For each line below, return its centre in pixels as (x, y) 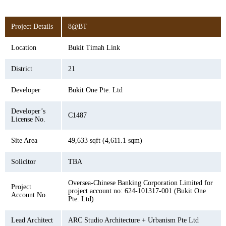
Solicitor (23, 162)
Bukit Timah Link (94, 48)
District (22, 69)
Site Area (24, 140)
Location (24, 48)
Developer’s (28, 111)
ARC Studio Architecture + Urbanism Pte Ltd (133, 220)
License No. (28, 119)
